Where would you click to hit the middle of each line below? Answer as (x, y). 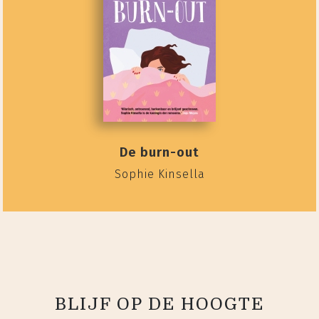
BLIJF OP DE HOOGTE (159, 304)
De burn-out (159, 153)
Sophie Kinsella (159, 174)
